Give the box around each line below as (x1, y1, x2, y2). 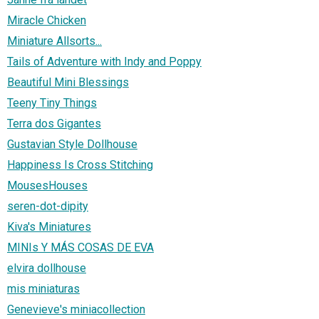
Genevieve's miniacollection (7, 303, 145, 317)
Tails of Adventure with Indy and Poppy (7, 55, 202, 69)
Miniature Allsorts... (7, 34, 102, 48)
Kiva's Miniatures (7, 220, 91, 234)
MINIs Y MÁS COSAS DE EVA (7, 241, 154, 255)
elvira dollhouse (7, 261, 86, 276)
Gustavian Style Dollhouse (7, 137, 137, 152)
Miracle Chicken (7, 14, 86, 28)
